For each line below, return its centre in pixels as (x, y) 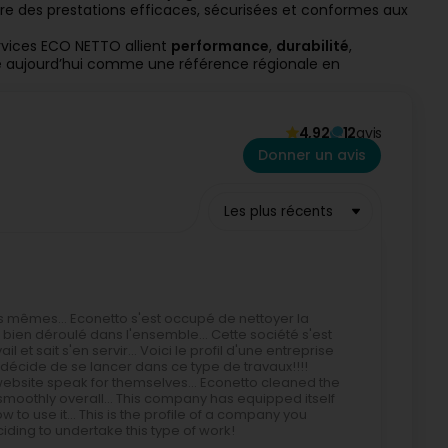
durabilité (312, 46)
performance (220, 46)
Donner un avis (312, 155)
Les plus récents (278, 211)
